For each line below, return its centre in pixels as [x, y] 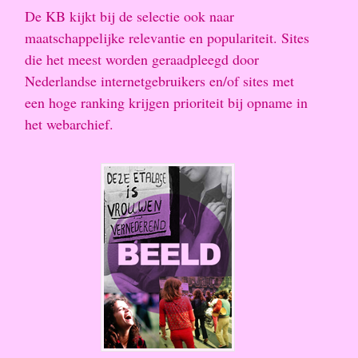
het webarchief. [69, 124]
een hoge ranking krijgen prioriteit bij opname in [166, 103]
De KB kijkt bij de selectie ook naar [129, 16]
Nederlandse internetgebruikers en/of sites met [159, 81]
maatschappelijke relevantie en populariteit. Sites [167, 38]
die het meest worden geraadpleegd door [142, 60]
